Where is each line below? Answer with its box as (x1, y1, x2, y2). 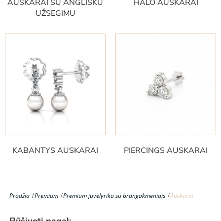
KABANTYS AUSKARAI (12, 145, 98, 156)
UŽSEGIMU (35, 8, 75, 19)
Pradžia (9, 191, 30, 200)
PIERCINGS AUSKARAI (124, 145, 208, 156)
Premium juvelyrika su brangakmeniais (63, 191, 166, 200)
